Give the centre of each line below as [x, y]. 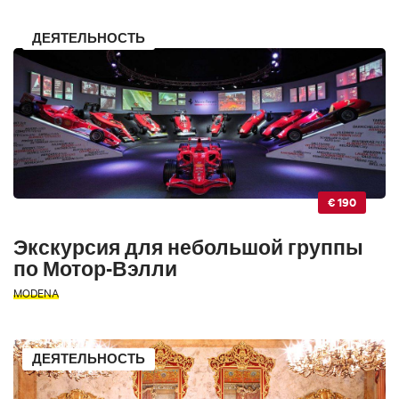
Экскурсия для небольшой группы [188, 247]
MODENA [36, 292]
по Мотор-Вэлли [95, 268]
